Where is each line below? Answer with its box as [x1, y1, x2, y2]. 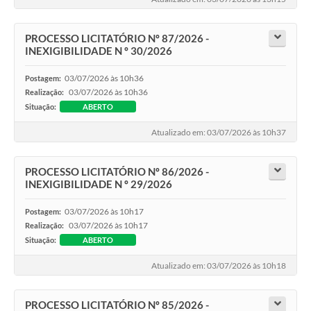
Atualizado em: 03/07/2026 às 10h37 [151, 127, 286, 138]
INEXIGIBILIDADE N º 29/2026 [25, 177, 172, 190]
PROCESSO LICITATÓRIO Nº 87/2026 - [25, 31, 209, 44]
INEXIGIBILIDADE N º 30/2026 [25, 44, 172, 57]
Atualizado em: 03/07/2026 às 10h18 [151, 260, 286, 271]
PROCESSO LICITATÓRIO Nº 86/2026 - [25, 165, 209, 178]
